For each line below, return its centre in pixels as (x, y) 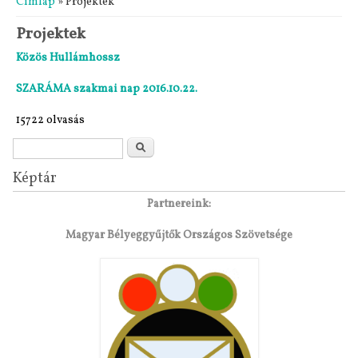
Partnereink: (179, 204)
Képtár (34, 179)
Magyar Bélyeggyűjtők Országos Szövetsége (179, 235)
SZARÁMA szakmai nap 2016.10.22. (107, 89)
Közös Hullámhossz (68, 58)
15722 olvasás (50, 120)
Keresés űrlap (70, 149)
